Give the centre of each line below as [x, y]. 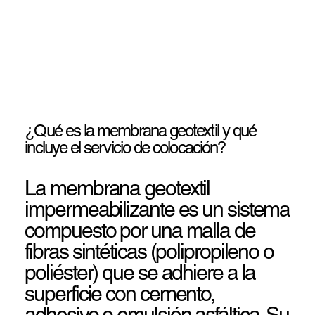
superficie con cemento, [120, 294]
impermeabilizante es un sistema [157, 210]
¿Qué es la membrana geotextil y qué [141, 131]
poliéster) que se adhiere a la [140, 273]
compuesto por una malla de [140, 231]
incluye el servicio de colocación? [125, 148]
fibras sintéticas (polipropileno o [149, 252]
